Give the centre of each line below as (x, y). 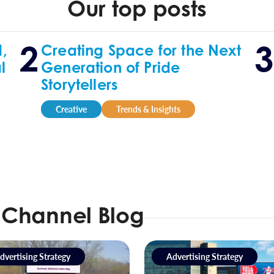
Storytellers (80, 84)
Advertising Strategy (205, 256)
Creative (71, 109)
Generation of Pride (110, 67)
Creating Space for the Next (141, 50)
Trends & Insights (148, 109)
